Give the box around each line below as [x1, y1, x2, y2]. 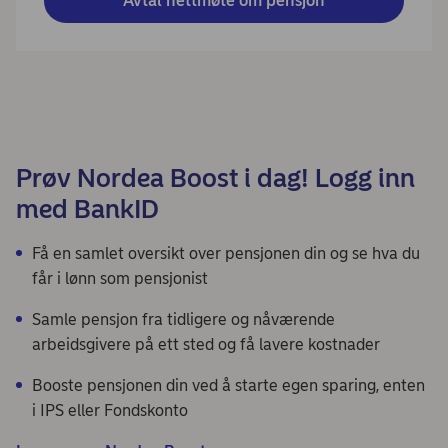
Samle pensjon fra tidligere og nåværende [32, 310, 335, 329]
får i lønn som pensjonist [32, 269, 208, 288]
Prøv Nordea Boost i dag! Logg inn [16, 162, 415, 194]
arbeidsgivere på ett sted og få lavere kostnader [32, 335, 380, 354]
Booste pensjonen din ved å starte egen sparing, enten [32, 376, 425, 395]
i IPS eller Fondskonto [32, 401, 188, 420]
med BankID [16, 193, 159, 225]
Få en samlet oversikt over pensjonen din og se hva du [32, 244, 420, 263]
